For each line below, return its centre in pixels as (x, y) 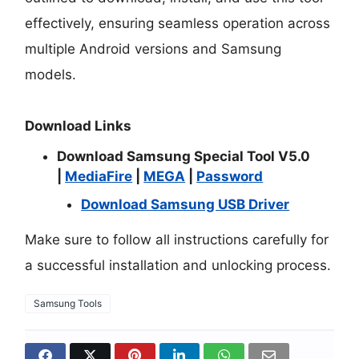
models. (51, 75)
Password (230, 177)
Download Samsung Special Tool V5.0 (184, 157)
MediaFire (99, 177)
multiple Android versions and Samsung (153, 49)
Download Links (79, 126)
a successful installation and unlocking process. (178, 266)
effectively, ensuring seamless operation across (178, 24)
